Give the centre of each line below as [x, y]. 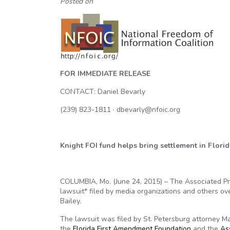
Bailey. [71, 201]
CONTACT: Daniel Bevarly [103, 92]
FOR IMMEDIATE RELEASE [105, 74]
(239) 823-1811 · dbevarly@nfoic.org [120, 110]
